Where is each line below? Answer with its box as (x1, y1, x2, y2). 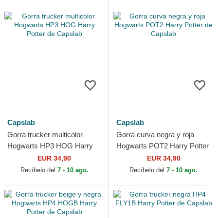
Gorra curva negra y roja (116, 130, 194, 139)
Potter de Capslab (7, 153, 64, 161)
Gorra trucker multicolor (7, 130, 83, 139)
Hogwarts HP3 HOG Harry (7, 142, 93, 150)
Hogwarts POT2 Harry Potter (116, 142, 209, 150)
